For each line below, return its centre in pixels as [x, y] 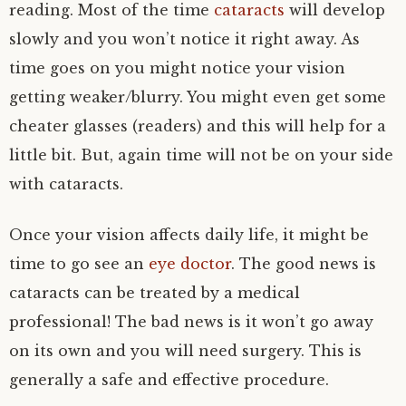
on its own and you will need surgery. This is [185, 351]
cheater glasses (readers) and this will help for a [198, 126]
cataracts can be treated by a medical [155, 293]
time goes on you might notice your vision [177, 68]
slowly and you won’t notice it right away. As [184, 39]
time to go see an [79, 264]
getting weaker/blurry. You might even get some [198, 97]
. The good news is [304, 264]
